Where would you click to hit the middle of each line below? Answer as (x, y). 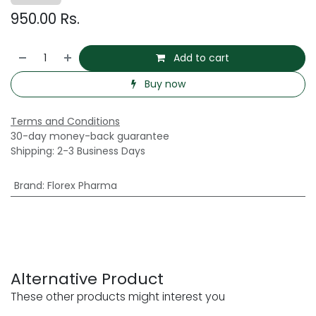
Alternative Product (87, 279)
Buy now (163, 84)
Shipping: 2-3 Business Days (78, 151)
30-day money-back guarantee (90, 136)
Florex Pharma (82, 186)
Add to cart (200, 57)
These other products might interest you (118, 297)
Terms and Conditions (65, 122)
